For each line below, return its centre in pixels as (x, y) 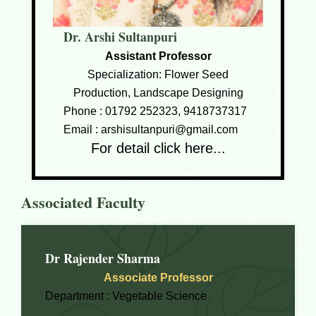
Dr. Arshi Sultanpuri (120, 36)
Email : (82, 129)
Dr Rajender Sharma (102, 259)
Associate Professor (158, 278)
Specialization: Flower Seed (158, 74)
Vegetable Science (159, 296)
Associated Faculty (83, 202)
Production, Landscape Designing (158, 92)
